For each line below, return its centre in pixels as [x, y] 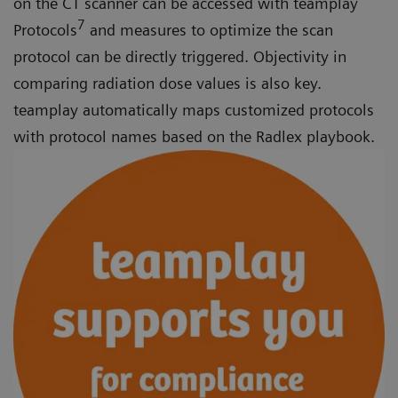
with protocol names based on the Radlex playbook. [194, 137]
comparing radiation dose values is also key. [167, 84]
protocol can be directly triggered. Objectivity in [180, 57]
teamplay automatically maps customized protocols [194, 110]
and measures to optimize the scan [209, 30]
